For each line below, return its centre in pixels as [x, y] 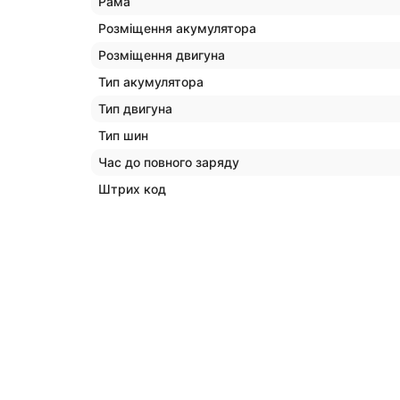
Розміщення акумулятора [177, 28]
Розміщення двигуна [162, 54]
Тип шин [123, 135]
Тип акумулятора [151, 81]
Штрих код [132, 188]
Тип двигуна [135, 108]
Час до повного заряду [169, 162]
